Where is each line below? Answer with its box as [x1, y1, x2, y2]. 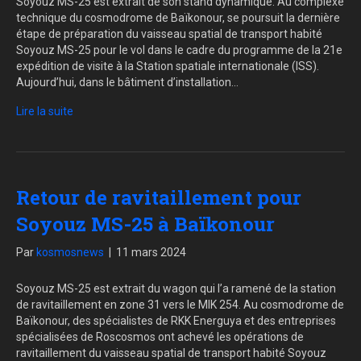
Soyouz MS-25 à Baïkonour [16, 211, 275, 238]
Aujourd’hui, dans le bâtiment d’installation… [16, 76, 239, 89]
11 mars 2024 [116, 246, 186, 259]
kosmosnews [36, 246, 104, 259]
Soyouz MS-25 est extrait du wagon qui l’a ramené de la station [16, 282, 336, 296]
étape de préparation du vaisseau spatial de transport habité [16, 27, 322, 41]
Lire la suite [16, 105, 73, 118]
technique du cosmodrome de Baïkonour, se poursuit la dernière [16, 11, 340, 25]
